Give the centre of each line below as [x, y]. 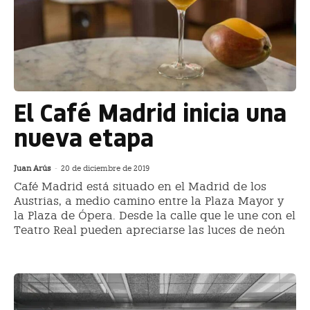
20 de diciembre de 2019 [105, 169]
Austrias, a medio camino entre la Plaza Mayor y [149, 201]
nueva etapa [84, 137]
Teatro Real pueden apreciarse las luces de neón [149, 230]
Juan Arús [33, 169]
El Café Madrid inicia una [150, 112]
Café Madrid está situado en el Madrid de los [140, 187]
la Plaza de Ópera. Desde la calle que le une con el [155, 216]
